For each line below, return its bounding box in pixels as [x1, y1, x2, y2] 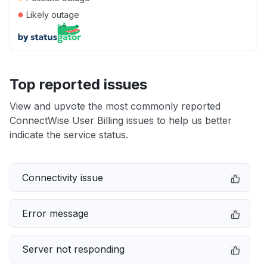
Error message [22, 207, 89, 219]
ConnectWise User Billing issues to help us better [10, 114, 232, 126]
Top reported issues [10, 76, 147, 93]
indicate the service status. [10, 129, 128, 141]
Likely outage [24, 10, 79, 20]
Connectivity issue [22, 172, 103, 184]
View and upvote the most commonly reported [10, 100, 221, 112]
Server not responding [22, 243, 125, 255]
